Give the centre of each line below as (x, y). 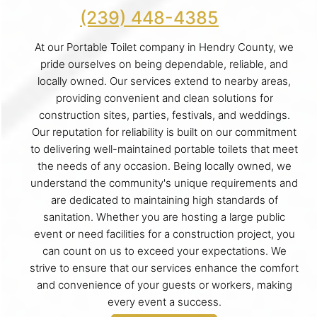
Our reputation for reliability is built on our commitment (164, 132)
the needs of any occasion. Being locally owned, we (164, 166)
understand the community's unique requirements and (164, 183)
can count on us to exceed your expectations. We (164, 251)
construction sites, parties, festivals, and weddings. (164, 115)
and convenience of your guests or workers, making (164, 285)
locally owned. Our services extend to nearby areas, (164, 81)
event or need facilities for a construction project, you (164, 234)
